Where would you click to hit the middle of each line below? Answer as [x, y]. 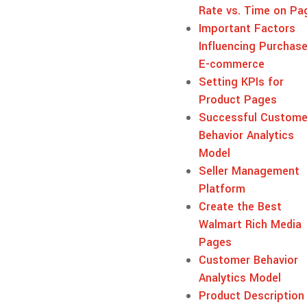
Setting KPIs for [241, 82]
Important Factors [247, 28]
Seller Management [249, 171]
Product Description [251, 295]
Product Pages [237, 99]
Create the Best [240, 206]
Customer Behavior [248, 260]
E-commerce [231, 64]
